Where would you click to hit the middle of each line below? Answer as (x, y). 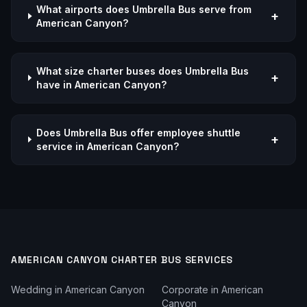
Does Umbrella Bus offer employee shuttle (138, 132)
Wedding (32, 289)
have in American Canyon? (101, 84)
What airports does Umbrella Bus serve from (144, 9)
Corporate (185, 289)
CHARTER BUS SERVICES (171, 259)
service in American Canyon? (107, 146)
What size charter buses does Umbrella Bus (142, 71)
